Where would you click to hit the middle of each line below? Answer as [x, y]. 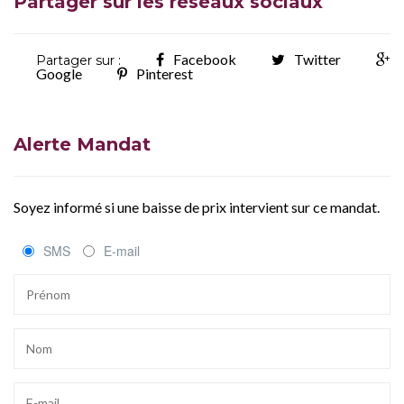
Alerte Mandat [82, 144]
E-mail [122, 250]
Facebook [205, 59]
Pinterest [165, 73]
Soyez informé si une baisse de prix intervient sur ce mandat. [197, 207]
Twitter [317, 59]
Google [59, 73]
